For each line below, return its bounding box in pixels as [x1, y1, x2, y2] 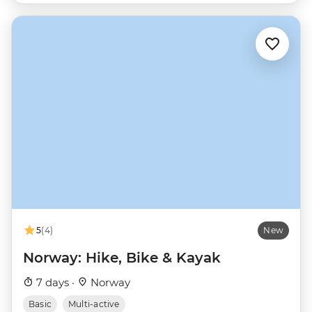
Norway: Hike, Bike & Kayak [23, 249, 221, 266]
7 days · [33, 275, 77, 289]
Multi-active [68, 298, 120, 309]
